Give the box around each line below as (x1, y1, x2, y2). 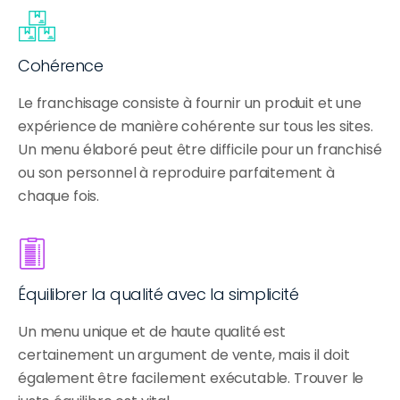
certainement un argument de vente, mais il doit (18, 345, 350, 366)
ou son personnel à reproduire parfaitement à (18, 162, 335, 184)
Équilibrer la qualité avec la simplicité (18, 283, 299, 306)
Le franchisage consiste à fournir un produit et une (18, 93, 362, 114)
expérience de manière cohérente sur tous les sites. (18, 116, 373, 137)
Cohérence (18, 54, 104, 78)
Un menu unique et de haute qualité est (18, 321, 286, 343)
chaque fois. (18, 186, 100, 207)
